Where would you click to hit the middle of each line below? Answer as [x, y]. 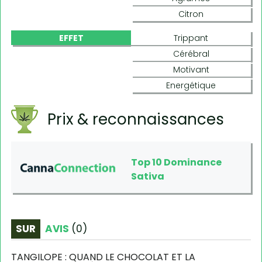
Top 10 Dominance [176, 162]
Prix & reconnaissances [136, 119]
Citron [191, 14]
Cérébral [191, 54]
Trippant [191, 38]
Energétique [191, 85]
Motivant [191, 69]
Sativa [148, 176]
